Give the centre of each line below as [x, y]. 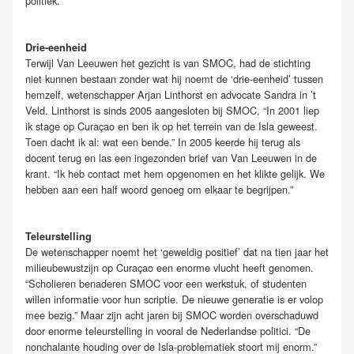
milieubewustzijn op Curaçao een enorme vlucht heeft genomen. [169, 267]
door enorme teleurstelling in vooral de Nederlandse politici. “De [168, 330]
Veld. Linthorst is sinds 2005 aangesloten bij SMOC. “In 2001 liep [172, 110]
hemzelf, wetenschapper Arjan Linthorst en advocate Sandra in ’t [171, 94]
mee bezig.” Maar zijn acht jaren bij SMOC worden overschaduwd [172, 314]
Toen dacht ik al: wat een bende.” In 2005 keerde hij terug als [163, 141]
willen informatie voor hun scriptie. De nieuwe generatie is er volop [174, 299]
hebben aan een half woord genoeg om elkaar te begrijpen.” [159, 189]
